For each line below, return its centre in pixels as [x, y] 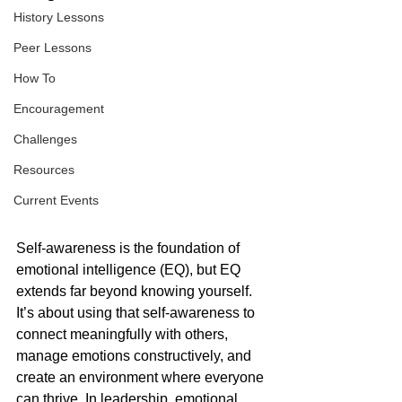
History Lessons [59, 17]
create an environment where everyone [142, 378]
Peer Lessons [52, 48]
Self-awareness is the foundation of [130, 249]
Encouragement [59, 109]
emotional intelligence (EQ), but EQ [130, 270]
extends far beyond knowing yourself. [136, 292]
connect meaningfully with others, [124, 335]
